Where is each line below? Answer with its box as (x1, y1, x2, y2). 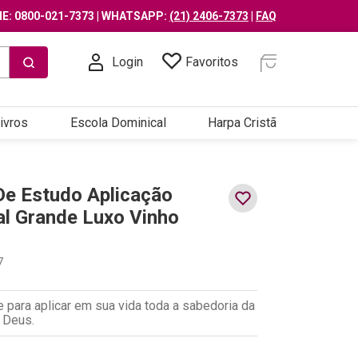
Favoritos (185, 54, 238, 70)
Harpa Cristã (208, 114, 276, 130)
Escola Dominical (70, 114, 166, 130)
